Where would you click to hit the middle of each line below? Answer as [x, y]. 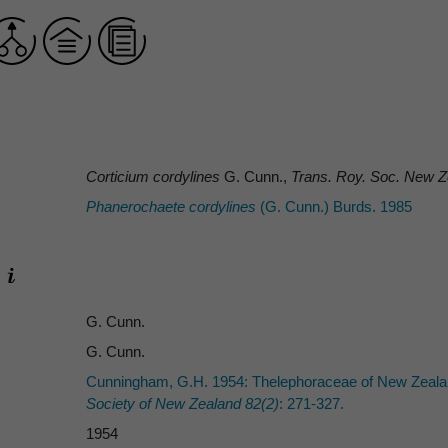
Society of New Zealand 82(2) [182, 403]
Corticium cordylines [153, 177]
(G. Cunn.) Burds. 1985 [334, 207]
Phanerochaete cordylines [171, 207]
